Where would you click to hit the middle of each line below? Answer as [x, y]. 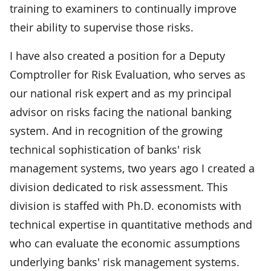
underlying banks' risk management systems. [125, 262]
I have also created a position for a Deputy [117, 55]
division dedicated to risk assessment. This [119, 187]
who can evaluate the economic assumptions [125, 243]
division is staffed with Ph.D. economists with [126, 205]
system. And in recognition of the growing [116, 130]
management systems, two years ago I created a [132, 168]
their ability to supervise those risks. [102, 27]
